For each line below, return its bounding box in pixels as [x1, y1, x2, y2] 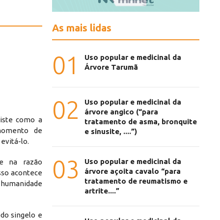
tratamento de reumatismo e [84, 177, 188, 186]
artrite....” [84, 187, 119, 195]
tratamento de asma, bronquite [84, 117, 197, 126]
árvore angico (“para [84, 108, 158, 116]
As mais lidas [52, 22, 111, 34]
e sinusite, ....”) [84, 127, 137, 136]
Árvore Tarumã [84, 63, 138, 72]
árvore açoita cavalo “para [84, 167, 181, 176]
